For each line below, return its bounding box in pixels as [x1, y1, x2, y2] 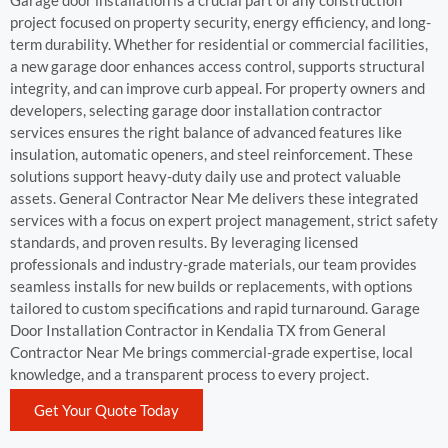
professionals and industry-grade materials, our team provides [10, 255, 417, 273]
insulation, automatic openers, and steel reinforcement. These [10, 145, 413, 163]
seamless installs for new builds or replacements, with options [10, 277, 413, 295]
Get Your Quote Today [34, 401, 179, 420]
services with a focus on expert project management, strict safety [10, 211, 438, 229]
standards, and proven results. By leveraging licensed [10, 233, 358, 251]
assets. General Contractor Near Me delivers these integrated [10, 189, 418, 207]
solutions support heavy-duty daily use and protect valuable [10, 167, 401, 185]
